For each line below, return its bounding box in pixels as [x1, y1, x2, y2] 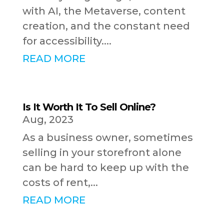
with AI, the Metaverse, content [22, 5, 185, 17]
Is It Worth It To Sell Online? [22, 101, 155, 113]
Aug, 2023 [22, 113, 73, 126]
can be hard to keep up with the [22, 161, 189, 174]
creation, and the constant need [22, 20, 190, 32]
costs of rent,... [22, 176, 98, 189]
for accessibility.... [22, 35, 111, 47]
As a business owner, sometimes [22, 131, 193, 144]
